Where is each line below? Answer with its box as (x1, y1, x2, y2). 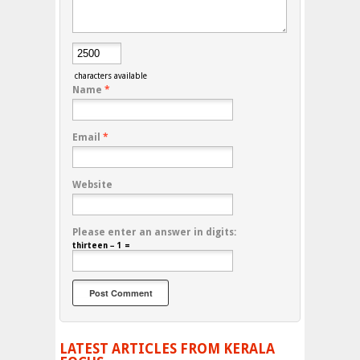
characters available (72, 72, 147, 81)
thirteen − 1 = (72, 241, 130, 251)
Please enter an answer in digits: (72, 227, 236, 239)
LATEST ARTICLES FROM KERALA (59, 341, 275, 358)
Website (72, 179, 112, 191)
